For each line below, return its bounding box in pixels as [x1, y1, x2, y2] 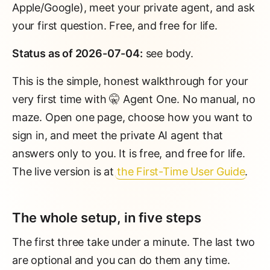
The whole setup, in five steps [12, 210, 201, 225]
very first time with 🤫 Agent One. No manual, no [12, 93, 256, 105]
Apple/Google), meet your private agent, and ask [12, 1, 255, 14]
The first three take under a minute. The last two [12, 236, 256, 248]
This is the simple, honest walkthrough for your [12, 75, 248, 87]
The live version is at [12, 165, 117, 178]
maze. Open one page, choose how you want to [12, 111, 253, 124]
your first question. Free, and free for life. [12, 19, 218, 32]
